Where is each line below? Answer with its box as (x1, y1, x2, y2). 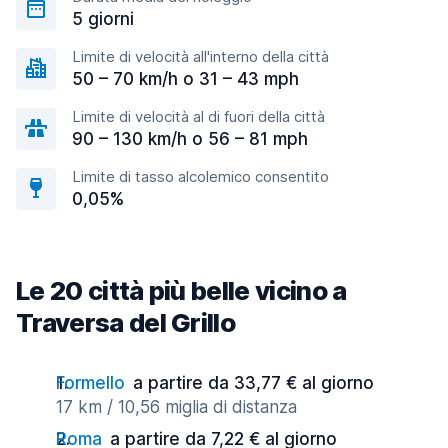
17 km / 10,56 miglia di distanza (56, 397, 297, 417)
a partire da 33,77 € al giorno (133, 373, 374, 393)
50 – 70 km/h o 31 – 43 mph (72, 69, 299, 89)
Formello (56, 373, 125, 393)
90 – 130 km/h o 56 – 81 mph (72, 129, 308, 149)
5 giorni (72, 9, 134, 29)
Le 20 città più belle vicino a (16, 275, 347, 306)
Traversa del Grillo (16, 307, 236, 338)
